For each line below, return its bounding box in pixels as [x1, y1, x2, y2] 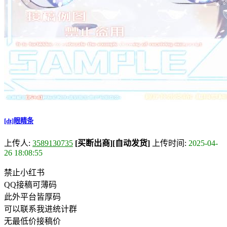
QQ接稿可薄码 [4, 180, 57, 189]
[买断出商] [75, 138, 112, 147]
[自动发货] [112, 138, 150, 147]
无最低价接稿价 [4, 216, 61, 225]
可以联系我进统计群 [4, 204, 77, 213]
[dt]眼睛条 [4, 117, 33, 125]
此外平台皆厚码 [4, 192, 61, 201]
